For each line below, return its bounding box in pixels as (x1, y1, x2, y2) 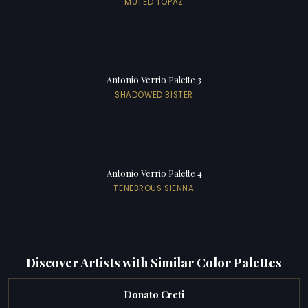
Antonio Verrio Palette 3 (107, 74, 201, 86)
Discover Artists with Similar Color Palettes (26, 253, 282, 271)
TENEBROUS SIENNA (113, 183, 195, 195)
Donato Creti (124, 288, 184, 302)
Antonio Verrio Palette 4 (106, 167, 202, 179)
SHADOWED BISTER (115, 89, 193, 101)
